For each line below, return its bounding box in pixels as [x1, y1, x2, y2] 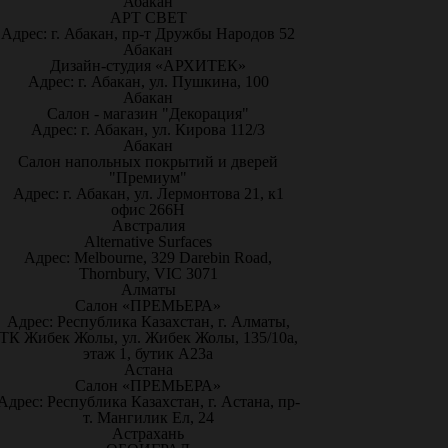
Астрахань [112, 425, 184, 442]
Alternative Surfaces [84, 233, 212, 250]
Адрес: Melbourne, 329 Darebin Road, [24, 249, 272, 266]
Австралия [111, 217, 185, 234]
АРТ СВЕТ [109, 9, 187, 26]
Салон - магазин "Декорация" [47, 105, 249, 122]
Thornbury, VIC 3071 [78, 265, 218, 282]
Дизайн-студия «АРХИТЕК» [50, 57, 246, 74]
